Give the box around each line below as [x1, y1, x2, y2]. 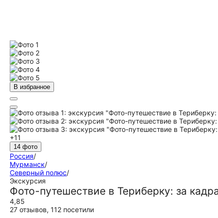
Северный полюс [10, 168, 67, 177]
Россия [10, 152, 34, 160]
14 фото [14, 143, 37, 150]
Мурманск [10, 160, 45, 168]
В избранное [14, 83, 50, 91]
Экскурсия [10, 177, 46, 185]
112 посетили [51, 205, 94, 214]
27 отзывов [10, 205, 47, 214]
